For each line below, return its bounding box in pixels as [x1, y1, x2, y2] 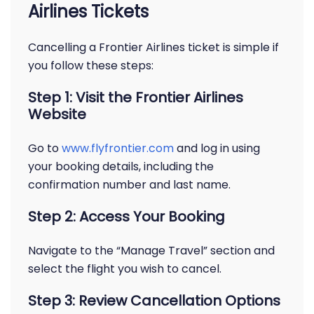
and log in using [174, 140, 260, 156]
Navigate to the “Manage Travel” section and [28, 243, 275, 259]
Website [28, 104, 86, 124]
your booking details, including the [28, 158, 214, 175]
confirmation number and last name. [28, 177, 231, 193]
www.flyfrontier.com [62, 140, 174, 156]
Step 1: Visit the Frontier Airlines [28, 88, 243, 107]
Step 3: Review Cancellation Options [28, 291, 280, 310]
